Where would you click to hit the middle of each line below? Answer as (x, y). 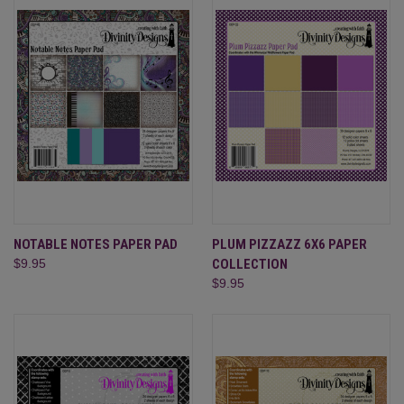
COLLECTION (249, 264)
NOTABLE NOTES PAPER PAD (96, 244)
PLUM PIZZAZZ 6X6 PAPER (289, 244)
